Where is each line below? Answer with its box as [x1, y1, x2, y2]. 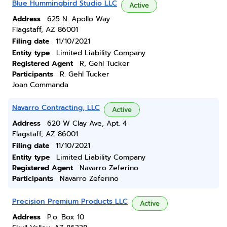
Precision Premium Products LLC [12, 196, 128, 207]
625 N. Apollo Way [47, 14, 110, 24]
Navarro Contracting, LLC [12, 102, 100, 113]
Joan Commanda [12, 80, 68, 90]
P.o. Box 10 [47, 212, 84, 222]
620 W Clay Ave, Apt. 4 [47, 118, 127, 129]
